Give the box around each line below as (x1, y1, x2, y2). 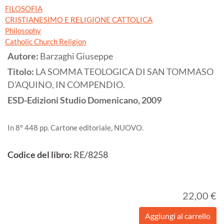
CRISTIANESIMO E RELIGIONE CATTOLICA (5, 14, 152, 24)
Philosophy (5, 25, 41, 35)
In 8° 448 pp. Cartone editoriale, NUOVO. (7, 122, 143, 132)
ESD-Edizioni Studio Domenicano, (7, 94, 140, 105)
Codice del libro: (7, 149, 72, 160)
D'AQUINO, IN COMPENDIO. (7, 79, 125, 90)
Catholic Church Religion (5, 36, 86, 46)
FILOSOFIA (5, 3, 42, 13)
